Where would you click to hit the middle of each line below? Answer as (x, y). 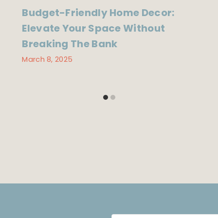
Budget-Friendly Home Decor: (98, 13)
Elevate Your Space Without (94, 28)
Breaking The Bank (70, 44)
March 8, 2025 (47, 59)
